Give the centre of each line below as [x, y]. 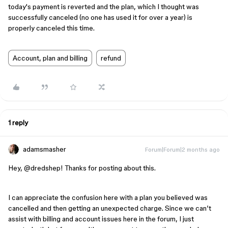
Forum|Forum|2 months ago [182, 149]
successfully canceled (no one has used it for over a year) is [100, 17]
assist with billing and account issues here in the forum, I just [101, 219]
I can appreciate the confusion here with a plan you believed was [108, 197]
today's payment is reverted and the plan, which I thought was [104, 7]
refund [111, 58]
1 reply [18, 123]
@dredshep [42, 168]
